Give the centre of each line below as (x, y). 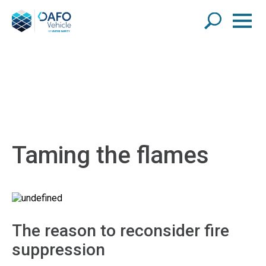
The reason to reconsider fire (121, 231)
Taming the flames (110, 155)
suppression (58, 250)
